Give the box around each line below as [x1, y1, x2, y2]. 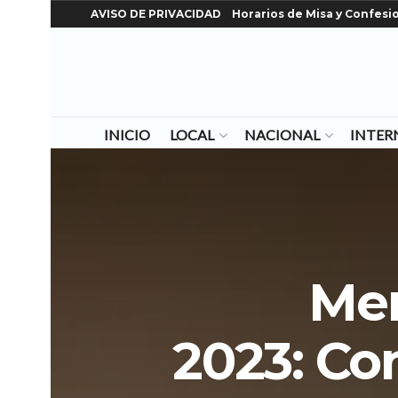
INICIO [103, 126, 150, 143]
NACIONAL [243, 126, 320, 143]
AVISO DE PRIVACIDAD [91, 7, 221, 20]
